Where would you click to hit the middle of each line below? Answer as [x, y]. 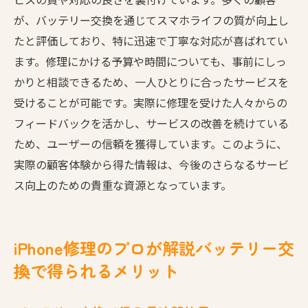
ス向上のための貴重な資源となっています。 [123, 185]
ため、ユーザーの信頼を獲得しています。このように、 [151, 143]
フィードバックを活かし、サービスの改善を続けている [151, 123]
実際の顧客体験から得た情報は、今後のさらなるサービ [151, 164]
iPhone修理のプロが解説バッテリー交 [154, 247]
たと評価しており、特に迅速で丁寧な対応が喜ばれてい [151, 40]
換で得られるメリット [96, 270]
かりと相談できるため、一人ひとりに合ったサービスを [151, 81]
